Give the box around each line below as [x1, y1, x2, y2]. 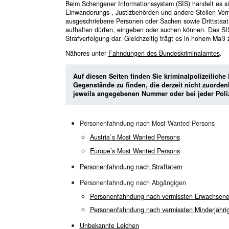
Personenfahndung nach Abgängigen [79, 177, 186, 187]
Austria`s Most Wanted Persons [89, 132, 180, 142]
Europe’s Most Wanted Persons [89, 146, 180, 155]
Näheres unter [65, 49, 108, 58]
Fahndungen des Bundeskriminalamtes [108, 49, 220, 58]
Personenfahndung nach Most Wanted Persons [79, 119, 215, 128]
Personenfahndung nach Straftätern [79, 162, 182, 171]
